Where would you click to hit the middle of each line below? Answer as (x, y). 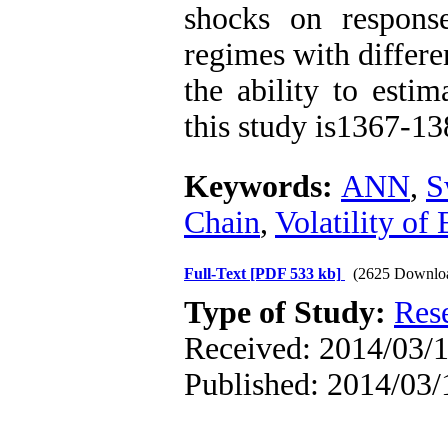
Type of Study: (289, 312)
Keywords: (262, 186)
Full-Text (217, 273)
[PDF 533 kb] (295, 273)
